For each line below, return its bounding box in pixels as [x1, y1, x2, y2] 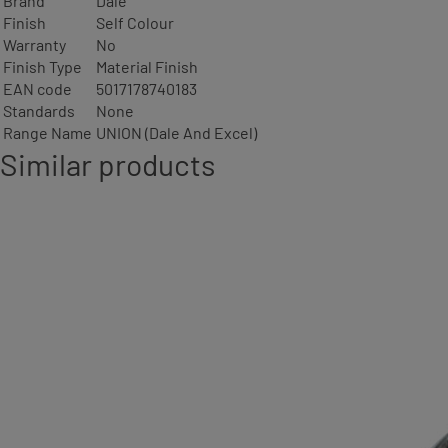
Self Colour [96, 13, 174, 32]
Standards [3, 101, 75, 120]
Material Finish [96, 57, 198, 76]
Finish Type [3, 57, 82, 76]
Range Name [3, 123, 92, 142]
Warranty [3, 35, 66, 54]
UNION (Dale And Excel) [96, 123, 257, 142]
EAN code [3, 79, 72, 98]
